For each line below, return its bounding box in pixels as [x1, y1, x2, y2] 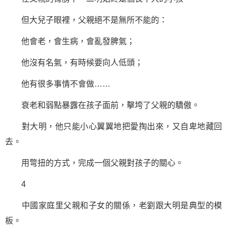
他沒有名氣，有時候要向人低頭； [5, 58, 143, 67]
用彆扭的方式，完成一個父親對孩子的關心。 [5, 159, 183, 167]
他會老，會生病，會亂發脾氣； [5, 37, 135, 46]
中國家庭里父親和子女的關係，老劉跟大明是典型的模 [5, 201, 222, 210]
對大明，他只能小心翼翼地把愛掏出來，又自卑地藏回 [5, 122, 222, 131]
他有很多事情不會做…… [5, 80, 110, 88]
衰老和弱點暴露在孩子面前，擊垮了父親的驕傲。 [5, 101, 200, 109]
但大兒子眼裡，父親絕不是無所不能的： [5, 16, 167, 24]
